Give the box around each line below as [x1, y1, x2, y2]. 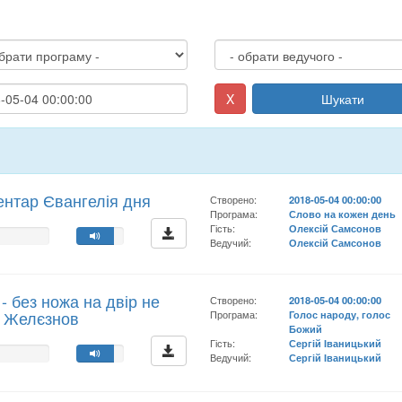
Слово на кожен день [289, 206, 397, 221]
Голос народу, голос [289, 307, 391, 321]
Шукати [321, 90, 365, 108]
